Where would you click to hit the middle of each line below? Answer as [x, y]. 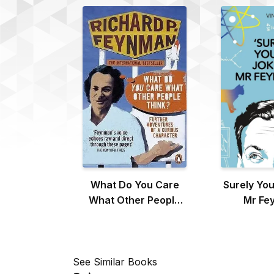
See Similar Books [115, 261]
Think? [135, 215]
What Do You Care [135, 184]
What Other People [135, 200]
